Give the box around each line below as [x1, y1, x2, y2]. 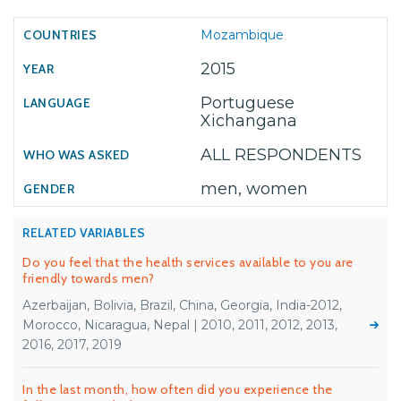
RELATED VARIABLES [22, 225, 146, 241]
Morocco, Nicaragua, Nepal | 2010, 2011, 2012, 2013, [22, 317, 337, 333]
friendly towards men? [22, 270, 155, 286]
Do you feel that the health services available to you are [22, 254, 354, 270]
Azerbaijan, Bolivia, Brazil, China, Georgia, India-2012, [22, 297, 342, 313]
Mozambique [200, 27, 284, 43]
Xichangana [200, 111, 297, 131]
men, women [200, 179, 308, 199]
